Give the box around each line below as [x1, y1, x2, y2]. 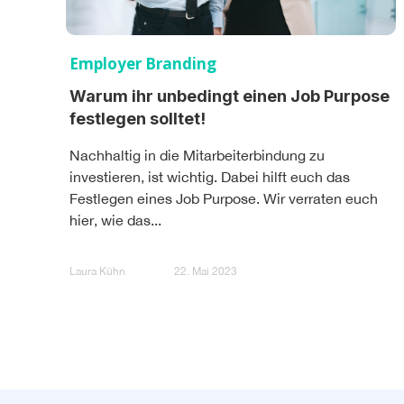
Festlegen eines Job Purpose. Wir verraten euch [69, 189, 378, 207]
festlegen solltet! [69, 108, 206, 128]
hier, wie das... [69, 211, 161, 228]
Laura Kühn [69, 265, 125, 279]
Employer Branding [69, 52, 216, 74]
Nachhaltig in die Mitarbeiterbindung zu [69, 146, 325, 163]
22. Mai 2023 [174, 265, 237, 279]
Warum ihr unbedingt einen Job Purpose [69, 86, 390, 106]
